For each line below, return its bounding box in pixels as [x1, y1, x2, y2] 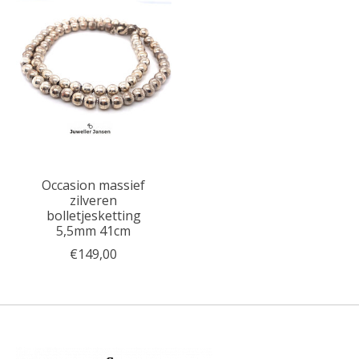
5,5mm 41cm [56, 221, 131, 240]
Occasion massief [42, 175, 146, 194]
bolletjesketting [46, 206, 141, 224]
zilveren [70, 191, 118, 209]
